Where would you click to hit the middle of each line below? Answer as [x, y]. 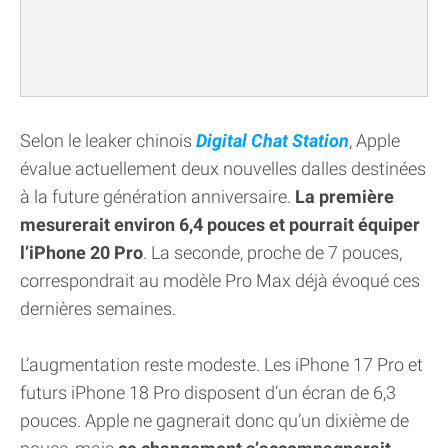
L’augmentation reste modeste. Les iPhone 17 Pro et [221, 365]
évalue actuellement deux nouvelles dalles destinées [223, 169]
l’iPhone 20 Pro [81, 253]
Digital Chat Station [272, 141]
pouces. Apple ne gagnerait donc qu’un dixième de [214, 421]
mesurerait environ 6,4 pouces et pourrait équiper [220, 225]
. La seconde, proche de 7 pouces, [272, 253]
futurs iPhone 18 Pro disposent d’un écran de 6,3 [208, 393]
